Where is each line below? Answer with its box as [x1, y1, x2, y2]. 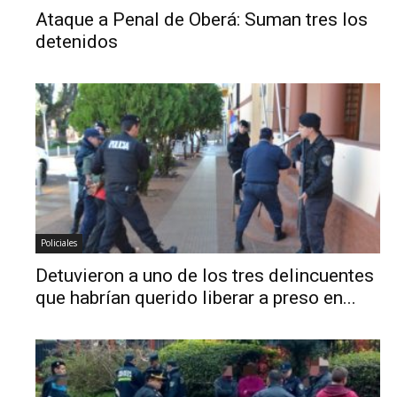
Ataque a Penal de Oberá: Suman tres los [35, 9, 369, 31]
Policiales [41, 237, 78, 250]
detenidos [35, 31, 119, 53]
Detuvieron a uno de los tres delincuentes [35, 265, 375, 287]
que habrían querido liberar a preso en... [35, 287, 357, 309]
